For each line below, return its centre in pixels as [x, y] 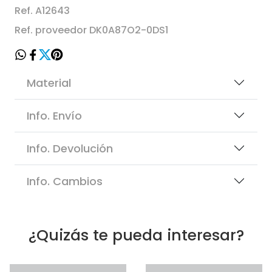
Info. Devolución [70, 148]
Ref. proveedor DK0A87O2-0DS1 [91, 30]
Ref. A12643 [42, 10]
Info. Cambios [65, 181]
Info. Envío [54, 115]
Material [49, 83]
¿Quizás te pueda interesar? [136, 235]
